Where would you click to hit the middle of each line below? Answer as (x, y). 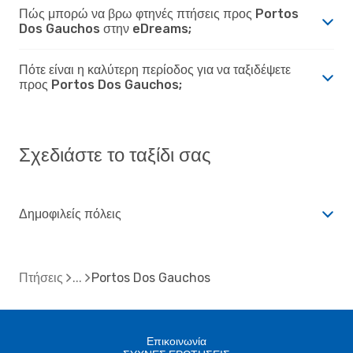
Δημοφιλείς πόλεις (70, 214)
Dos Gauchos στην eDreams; (105, 28)
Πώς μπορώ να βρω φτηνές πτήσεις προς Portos (159, 13)
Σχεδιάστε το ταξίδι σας (115, 155)
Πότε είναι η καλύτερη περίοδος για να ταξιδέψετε (155, 69)
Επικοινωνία (176, 341)
